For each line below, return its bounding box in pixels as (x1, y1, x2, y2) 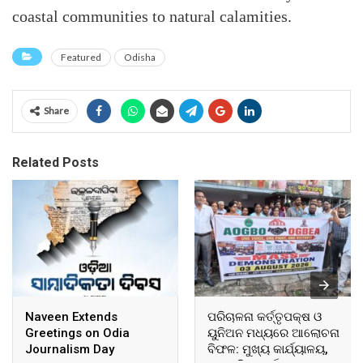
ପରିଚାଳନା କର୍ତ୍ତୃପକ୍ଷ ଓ (207, 309, 322, 324)
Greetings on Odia (25, 325, 130, 340)
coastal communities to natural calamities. (12, 7, 292, 25)
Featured (61, 51, 101, 63)
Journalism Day (25, 341, 114, 357)
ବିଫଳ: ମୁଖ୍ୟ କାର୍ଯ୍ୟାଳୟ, (207, 341, 328, 357)
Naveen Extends (25, 309, 117, 324)
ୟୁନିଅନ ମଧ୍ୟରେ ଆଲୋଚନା (207, 325, 340, 340)
